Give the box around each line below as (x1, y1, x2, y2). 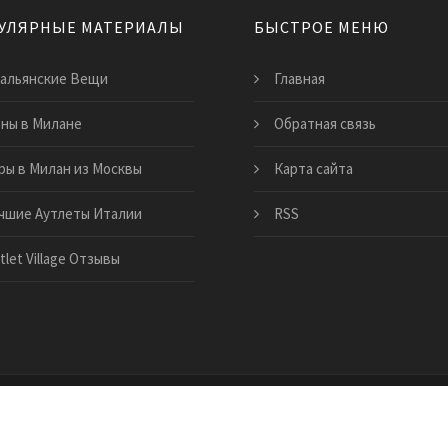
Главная (274, 69, 325, 88)
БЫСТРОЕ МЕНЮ (254, 17, 389, 37)
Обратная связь (274, 114, 376, 133)
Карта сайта (274, 159, 353, 178)
